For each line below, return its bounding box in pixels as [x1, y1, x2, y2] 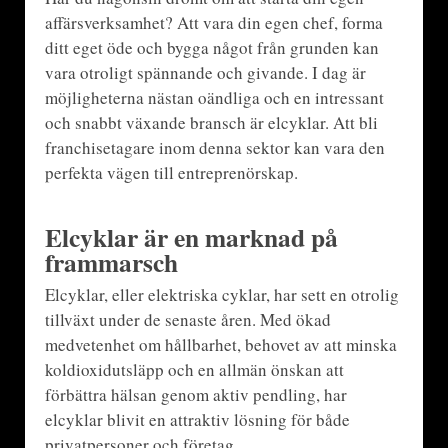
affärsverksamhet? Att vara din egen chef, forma [44, 10, 383, 34]
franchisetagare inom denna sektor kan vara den [44, 135, 385, 159]
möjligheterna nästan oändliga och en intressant [44, 85, 384, 109]
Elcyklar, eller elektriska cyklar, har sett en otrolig [44, 282, 399, 306]
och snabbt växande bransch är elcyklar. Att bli [44, 110, 378, 134]
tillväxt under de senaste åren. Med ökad [44, 307, 331, 331]
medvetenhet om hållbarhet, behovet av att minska [44, 332, 397, 356]
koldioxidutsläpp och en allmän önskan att [44, 357, 344, 381]
